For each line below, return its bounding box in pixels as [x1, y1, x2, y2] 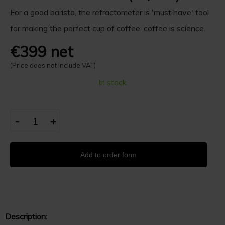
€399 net [10, 42, 73, 61]
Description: [5, 211, 47, 222]
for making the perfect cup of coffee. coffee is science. [10, 23, 205, 33]
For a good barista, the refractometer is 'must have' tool [10, 7, 209, 17]
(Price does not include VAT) [10, 61, 96, 69]
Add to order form [80, 151, 137, 159]
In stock [98, 77, 127, 87]
